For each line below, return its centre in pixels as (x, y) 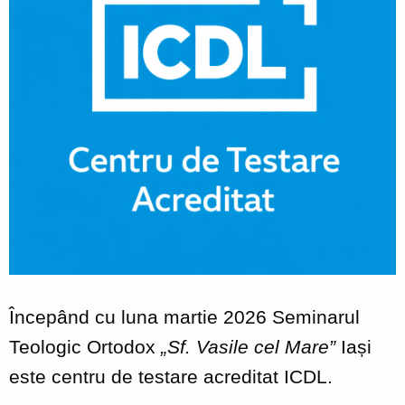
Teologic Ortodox (85, 346)
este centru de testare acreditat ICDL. (171, 376)
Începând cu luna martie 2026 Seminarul (184, 316)
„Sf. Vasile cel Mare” (248, 346)
